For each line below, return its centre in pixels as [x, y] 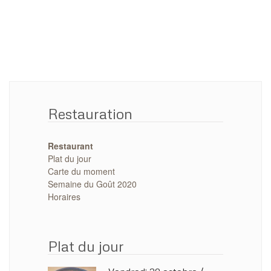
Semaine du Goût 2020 [92, 184]
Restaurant [70, 146]
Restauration [90, 114]
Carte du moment [81, 171]
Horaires [64, 197]
